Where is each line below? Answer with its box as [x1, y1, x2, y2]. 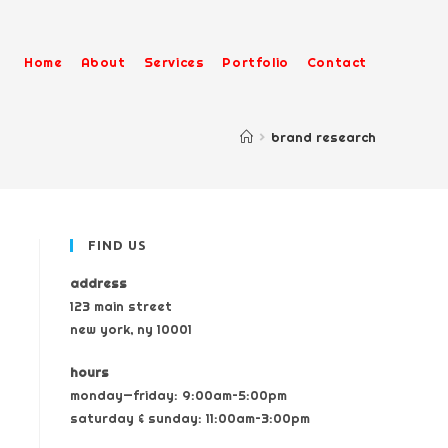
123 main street [70, 298, 172, 314]
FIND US [88, 238, 147, 252]
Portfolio [222, 54, 289, 70]
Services [143, 54, 205, 70]
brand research [271, 128, 376, 145]
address [70, 275, 127, 291]
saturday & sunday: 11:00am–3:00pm [70, 410, 310, 426]
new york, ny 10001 [70, 321, 192, 337]
